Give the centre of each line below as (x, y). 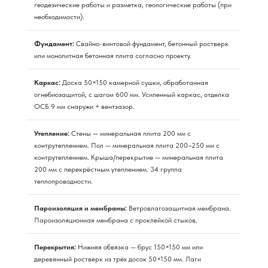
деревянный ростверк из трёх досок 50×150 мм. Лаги (118, 259)
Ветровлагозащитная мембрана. (179, 208)
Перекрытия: (55, 247)
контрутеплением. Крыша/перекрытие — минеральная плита (129, 157)
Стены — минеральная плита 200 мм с (130, 133)
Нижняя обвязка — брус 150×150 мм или (139, 247)
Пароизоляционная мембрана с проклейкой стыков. (116, 220)
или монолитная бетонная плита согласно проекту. (113, 55)
